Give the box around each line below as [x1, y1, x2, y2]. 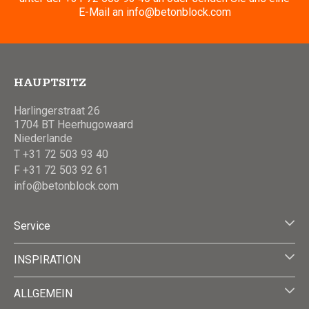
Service [14, 219, 50, 232]
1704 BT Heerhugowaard [14, 117, 133, 131]
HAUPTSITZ [14, 78, 86, 90]
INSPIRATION [14, 252, 81, 266]
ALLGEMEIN [14, 286, 72, 300]
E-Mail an [78, 5, 126, 19]
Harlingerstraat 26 [14, 103, 100, 117]
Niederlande [14, 131, 72, 145]
